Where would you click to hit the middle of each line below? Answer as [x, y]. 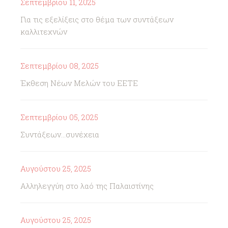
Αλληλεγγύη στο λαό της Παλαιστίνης [87, 186]
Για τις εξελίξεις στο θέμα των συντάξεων [97, 19]
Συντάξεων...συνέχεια [60, 134]
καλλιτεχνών [44, 32]
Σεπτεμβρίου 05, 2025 [59, 117]
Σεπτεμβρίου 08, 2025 [60, 66]
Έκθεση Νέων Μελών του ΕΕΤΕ [79, 83]
